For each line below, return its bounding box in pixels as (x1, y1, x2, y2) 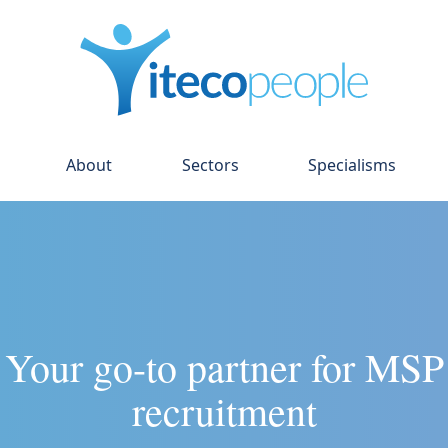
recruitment (131, 384, 317, 438)
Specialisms (307, 154, 396, 177)
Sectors (181, 154, 239, 177)
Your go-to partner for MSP (4, 340, 444, 394)
